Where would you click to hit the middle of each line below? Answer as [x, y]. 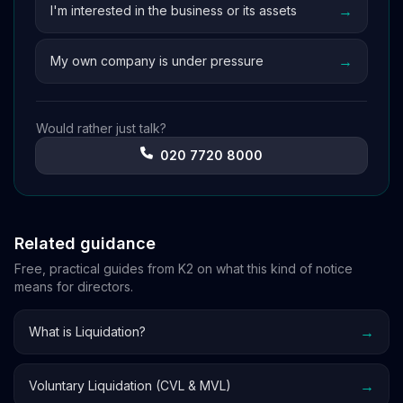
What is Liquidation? [87, 331]
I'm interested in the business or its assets [174, 10]
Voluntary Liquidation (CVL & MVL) [130, 385]
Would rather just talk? [101, 128]
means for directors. [74, 287]
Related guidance [85, 243]
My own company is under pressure [157, 61]
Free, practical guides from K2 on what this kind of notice [184, 269]
